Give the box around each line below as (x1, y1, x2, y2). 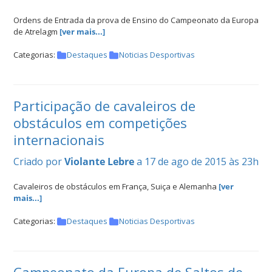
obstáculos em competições (13, 114, 187, 132)
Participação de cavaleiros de (13, 97, 195, 115)
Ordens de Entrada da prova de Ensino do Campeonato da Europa (13, 15, 259, 26)
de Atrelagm (13, 26, 59, 38)
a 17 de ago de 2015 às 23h (137, 155, 259, 169)
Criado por (13, 155, 64, 169)
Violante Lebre (64, 155, 134, 169)
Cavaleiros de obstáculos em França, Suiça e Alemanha (13, 181, 219, 192)
